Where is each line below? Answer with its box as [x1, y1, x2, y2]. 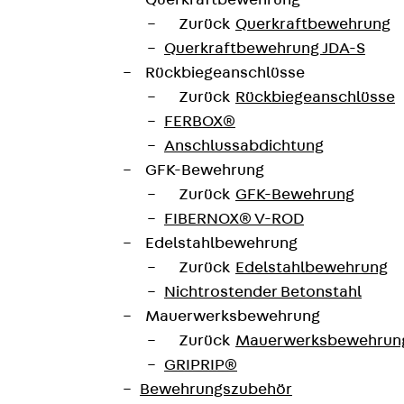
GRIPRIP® [164, 357, 237, 373]
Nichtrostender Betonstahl [164, 284, 362, 300]
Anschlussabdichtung [164, 138, 324, 154]
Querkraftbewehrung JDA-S [164, 41, 365, 57]
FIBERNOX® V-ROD [164, 211, 304, 227]
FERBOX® [164, 114, 235, 130]
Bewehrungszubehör [140, 381, 292, 398]
